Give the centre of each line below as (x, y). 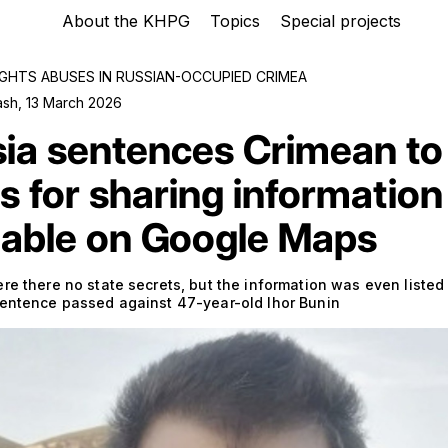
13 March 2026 (74, 102)
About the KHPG (125, 21)
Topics (234, 21)
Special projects (340, 21)
